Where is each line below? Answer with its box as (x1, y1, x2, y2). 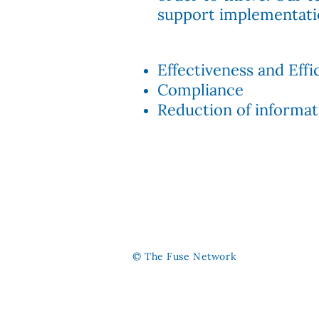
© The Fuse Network (132, 251, 237, 263)
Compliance (157, 80, 244, 100)
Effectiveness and (157, 61, 288, 80)
